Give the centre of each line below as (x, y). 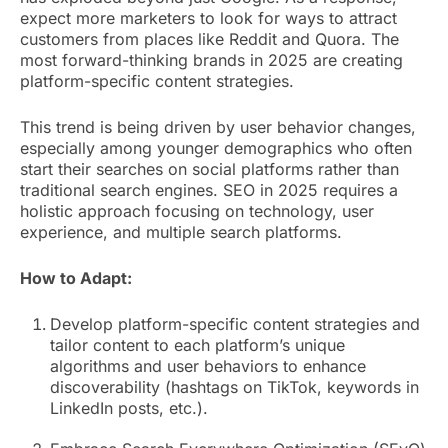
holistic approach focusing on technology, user (197, 210)
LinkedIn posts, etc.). (129, 407)
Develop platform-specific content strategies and (235, 323)
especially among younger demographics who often (216, 147)
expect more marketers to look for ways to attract (208, 17)
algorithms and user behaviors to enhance (208, 365)
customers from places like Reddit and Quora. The (209, 38)
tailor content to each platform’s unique (197, 344)
